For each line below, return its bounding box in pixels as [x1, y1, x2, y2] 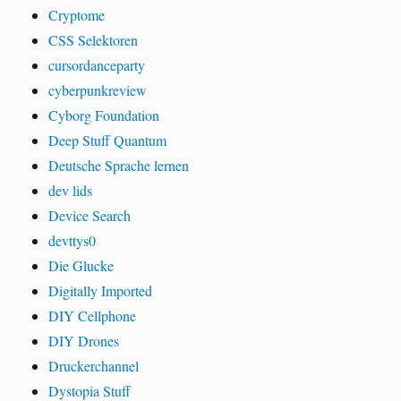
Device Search [48, 205, 132, 225]
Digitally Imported [48, 280, 153, 300]
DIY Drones [48, 330, 120, 350]
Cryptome [48, 4, 106, 24]
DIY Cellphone [48, 305, 137, 325]
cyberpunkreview [48, 80, 148, 99]
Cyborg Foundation [48, 105, 160, 124]
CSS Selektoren [48, 30, 139, 49]
